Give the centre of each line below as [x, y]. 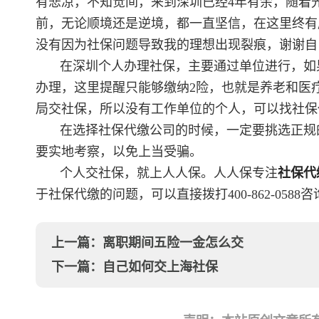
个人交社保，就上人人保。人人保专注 [169, 173]
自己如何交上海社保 [160, 267]
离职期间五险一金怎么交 [173, 243]
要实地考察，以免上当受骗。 [119, 152]
